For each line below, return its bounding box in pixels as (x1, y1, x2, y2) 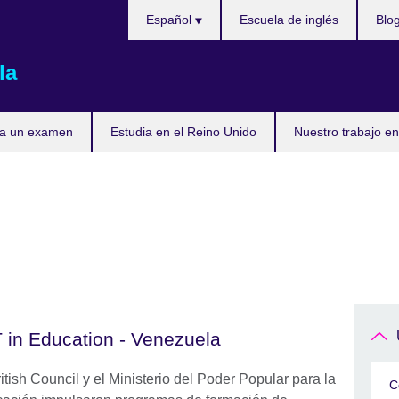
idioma (126, 45, 170, 60)
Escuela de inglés (240, 12, 338, 27)
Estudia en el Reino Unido (110, 125, 256, 139)
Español (145, 12, 195, 27)
